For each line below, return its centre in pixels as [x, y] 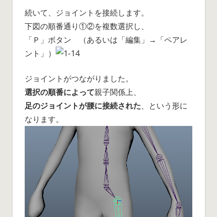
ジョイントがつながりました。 [79, 78]
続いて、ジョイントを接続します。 [87, 12]
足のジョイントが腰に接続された [83, 105]
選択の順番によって [60, 92]
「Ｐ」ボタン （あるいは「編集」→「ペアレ [106, 39]
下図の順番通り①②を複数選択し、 [87, 26]
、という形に [164, 105]
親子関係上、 [118, 92]
